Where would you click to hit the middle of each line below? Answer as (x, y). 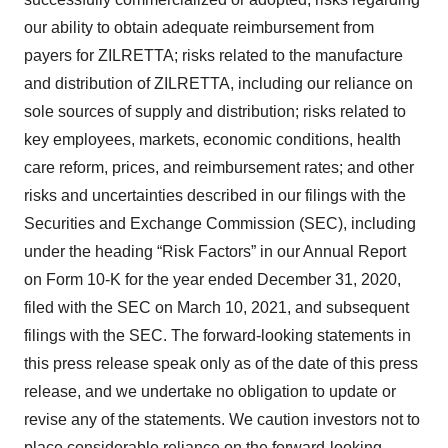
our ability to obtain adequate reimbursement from (199, 27)
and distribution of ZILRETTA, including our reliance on (218, 83)
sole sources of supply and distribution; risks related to (215, 111)
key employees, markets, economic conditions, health (212, 139)
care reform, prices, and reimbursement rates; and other (219, 167)
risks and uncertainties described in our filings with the (215, 195)
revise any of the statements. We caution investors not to (222, 419)
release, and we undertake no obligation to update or (210, 391)
